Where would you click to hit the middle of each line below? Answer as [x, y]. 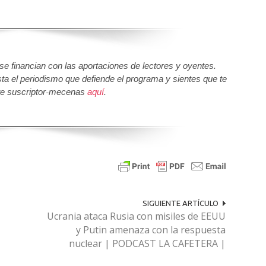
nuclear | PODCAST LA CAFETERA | [147, 243]
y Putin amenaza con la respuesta [151, 230]
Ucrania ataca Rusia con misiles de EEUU [136, 216]
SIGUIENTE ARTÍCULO [180, 203]
